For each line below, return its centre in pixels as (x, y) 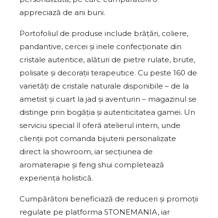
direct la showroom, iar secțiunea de (86, 152)
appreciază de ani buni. (62, 12)
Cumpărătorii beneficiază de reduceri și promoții (109, 199)
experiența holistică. (56, 178)
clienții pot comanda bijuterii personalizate (98, 138)
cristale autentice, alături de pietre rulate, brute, (107, 60)
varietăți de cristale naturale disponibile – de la (104, 86)
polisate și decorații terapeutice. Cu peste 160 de (108, 73)
